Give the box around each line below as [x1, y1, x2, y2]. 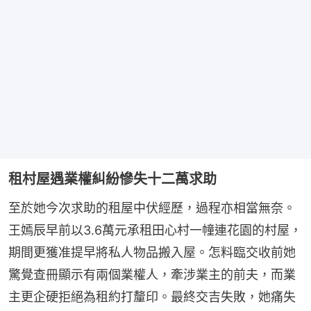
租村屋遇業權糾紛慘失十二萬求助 [8, 171, 217, 188]
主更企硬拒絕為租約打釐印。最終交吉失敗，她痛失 [8, 289, 296, 305]
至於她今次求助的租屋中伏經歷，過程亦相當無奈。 [8, 201, 296, 216]
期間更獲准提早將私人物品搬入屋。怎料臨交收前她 [8, 245, 296, 260]
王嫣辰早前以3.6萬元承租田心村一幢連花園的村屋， [8, 223, 302, 238]
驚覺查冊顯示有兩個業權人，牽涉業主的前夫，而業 [8, 267, 296, 283]
